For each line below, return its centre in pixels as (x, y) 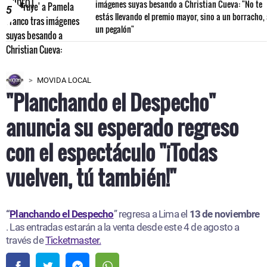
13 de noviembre (224, 214)
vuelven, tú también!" (91, 177)
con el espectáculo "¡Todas (111, 152)
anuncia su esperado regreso (122, 127)
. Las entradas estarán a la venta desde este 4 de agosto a (123, 227)
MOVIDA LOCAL (64, 80)
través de (26, 240)
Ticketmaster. (73, 240)
